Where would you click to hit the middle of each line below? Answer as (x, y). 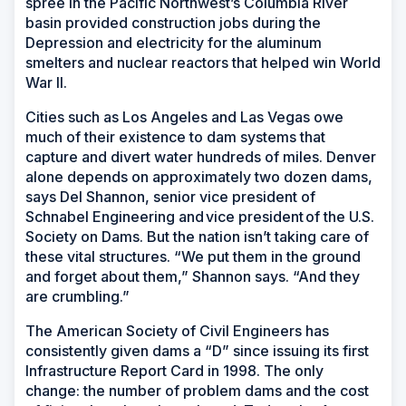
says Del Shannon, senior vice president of (170, 196)
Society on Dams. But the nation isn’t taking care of (197, 236)
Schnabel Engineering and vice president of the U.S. (200, 216)
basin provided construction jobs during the (173, 22)
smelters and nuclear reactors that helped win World (203, 62)
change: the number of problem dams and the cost (197, 390)
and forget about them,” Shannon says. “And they (193, 276)
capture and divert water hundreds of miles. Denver (201, 156)
